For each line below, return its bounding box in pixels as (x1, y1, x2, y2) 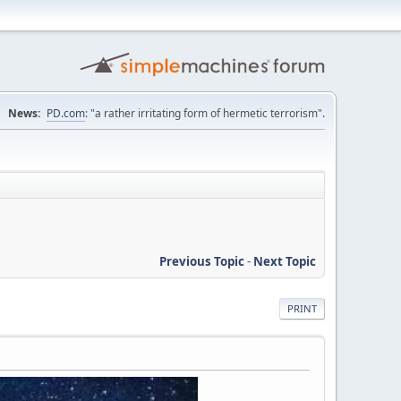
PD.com (47, 106, 85, 121)
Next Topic (253, 252, 316, 269)
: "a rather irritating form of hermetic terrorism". (85, 106, 325, 121)
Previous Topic (159, 252, 244, 269)
